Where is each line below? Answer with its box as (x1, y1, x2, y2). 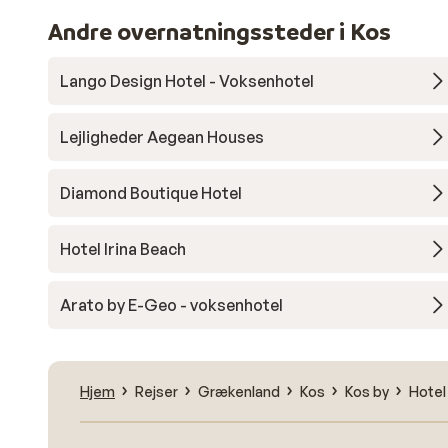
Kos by (345, 382, 389, 400)
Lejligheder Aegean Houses (60, 127, 264, 147)
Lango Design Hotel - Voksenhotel (60, 71, 314, 91)
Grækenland (198, 382, 280, 400)
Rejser (135, 382, 178, 400)
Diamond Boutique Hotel (60, 183, 242, 203)
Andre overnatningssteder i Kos (48, 17, 391, 46)
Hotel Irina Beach (60, 239, 186, 259)
